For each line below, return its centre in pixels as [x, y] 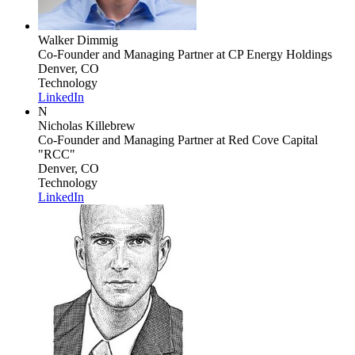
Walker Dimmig [78, 40]
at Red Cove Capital [265, 139]
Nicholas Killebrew [87, 125]
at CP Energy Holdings [273, 54]
